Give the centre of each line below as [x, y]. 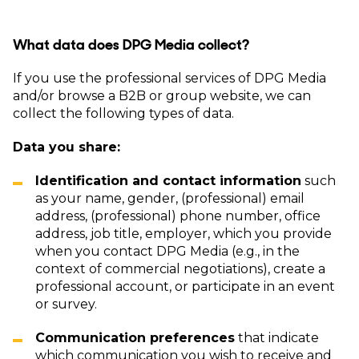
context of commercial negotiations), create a [180, 269]
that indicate [277, 338]
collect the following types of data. [123, 113]
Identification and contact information [168, 181]
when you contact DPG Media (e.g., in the [167, 251]
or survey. [66, 304]
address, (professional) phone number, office [178, 216]
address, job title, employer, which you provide [184, 234]
